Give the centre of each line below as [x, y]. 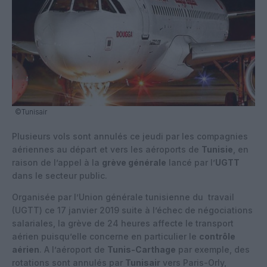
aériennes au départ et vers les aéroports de [107, 149]
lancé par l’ [191, 162]
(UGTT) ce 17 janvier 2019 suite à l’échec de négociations [132, 210]
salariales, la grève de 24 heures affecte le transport [123, 223]
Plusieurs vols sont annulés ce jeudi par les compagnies [130, 136]
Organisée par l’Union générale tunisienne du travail [123, 197]
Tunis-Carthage [142, 249]
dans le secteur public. [60, 175]
